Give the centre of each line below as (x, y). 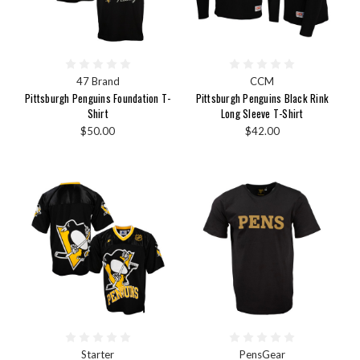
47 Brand (98, 82)
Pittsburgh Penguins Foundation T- (98, 98)
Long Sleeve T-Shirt (262, 114)
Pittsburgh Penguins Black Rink (262, 98)
